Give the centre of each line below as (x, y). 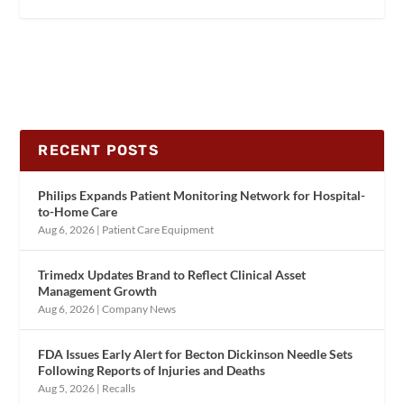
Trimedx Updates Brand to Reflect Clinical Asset (172, 275)
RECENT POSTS (98, 151)
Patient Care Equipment (158, 230)
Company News (139, 309)
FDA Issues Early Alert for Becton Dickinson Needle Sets (196, 354)
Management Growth (98, 291)
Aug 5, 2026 (67, 389)
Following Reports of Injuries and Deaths (152, 371)
